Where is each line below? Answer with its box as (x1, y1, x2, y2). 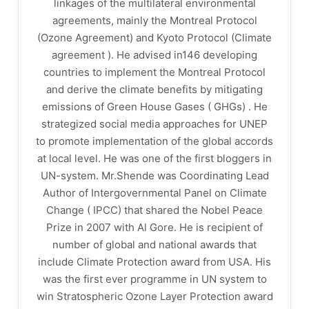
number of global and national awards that (52, 238, 257, 251)
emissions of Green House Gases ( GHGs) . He (41, 100, 268, 113)
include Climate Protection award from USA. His (38, 255, 271, 268)
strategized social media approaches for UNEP (41, 117, 268, 130)
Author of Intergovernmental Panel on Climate (42, 186, 267, 199)
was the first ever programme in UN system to (42, 272, 267, 286)
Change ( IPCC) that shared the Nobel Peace (46, 203, 263, 217)
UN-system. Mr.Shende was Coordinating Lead (40, 169, 269, 182)
